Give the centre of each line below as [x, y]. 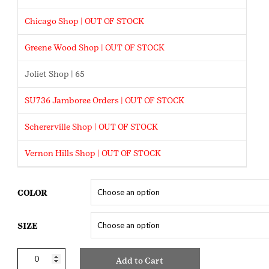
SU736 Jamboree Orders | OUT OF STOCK [105, 100]
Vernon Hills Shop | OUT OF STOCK [93, 153]
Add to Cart [140, 260]
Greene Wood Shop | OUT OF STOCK [95, 47]
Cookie [30, 253]
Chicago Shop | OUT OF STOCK [85, 21]
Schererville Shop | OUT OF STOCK [92, 127]
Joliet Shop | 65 [55, 74]
